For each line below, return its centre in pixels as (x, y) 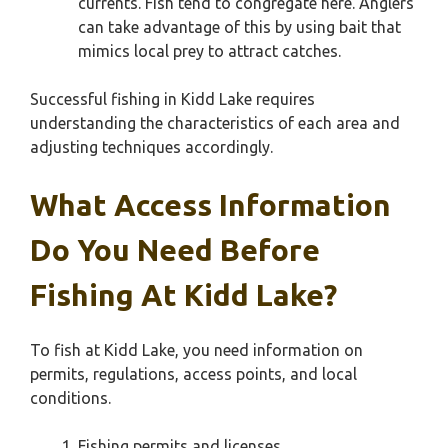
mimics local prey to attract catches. (209, 51)
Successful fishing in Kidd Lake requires (172, 99)
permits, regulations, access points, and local (193, 374)
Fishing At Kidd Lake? (183, 295)
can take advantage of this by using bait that (239, 27)
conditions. (70, 398)
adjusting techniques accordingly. (151, 147)
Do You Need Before (175, 250)
